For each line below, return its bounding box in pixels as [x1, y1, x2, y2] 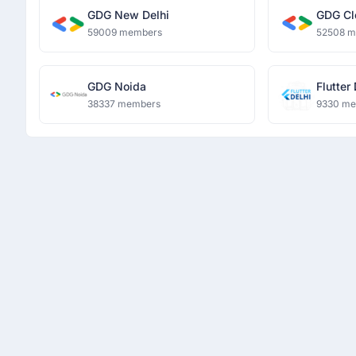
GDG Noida [87, 79, 146, 93]
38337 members [87, 98, 161, 110]
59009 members [87, 26, 162, 38]
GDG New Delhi [87, 8, 169, 21]
